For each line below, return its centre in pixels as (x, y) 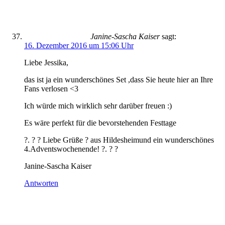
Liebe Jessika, (46, 63)
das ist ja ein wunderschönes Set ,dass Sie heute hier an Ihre (119, 80)
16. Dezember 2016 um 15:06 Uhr (79, 45)
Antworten (41, 183)
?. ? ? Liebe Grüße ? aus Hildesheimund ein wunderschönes (119, 140)
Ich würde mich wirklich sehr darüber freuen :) (98, 106)
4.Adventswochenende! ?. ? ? (71, 149)
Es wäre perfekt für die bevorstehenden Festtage (100, 123)
